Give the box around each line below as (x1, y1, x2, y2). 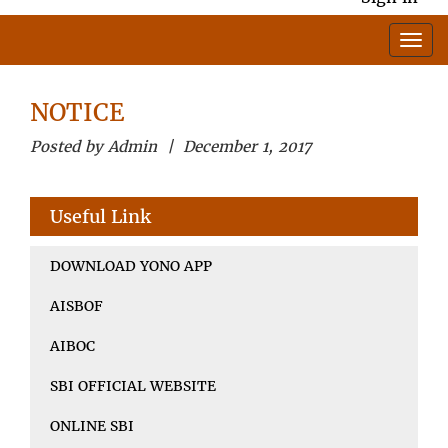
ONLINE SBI (50, 416, 134, 435)
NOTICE (30, 96, 125, 128)
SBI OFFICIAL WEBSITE (50, 376, 216, 395)
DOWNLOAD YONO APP (50, 256, 212, 275)
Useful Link (50, 204, 151, 228)
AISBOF (50, 296, 103, 315)
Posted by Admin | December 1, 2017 (30, 136, 312, 156)
